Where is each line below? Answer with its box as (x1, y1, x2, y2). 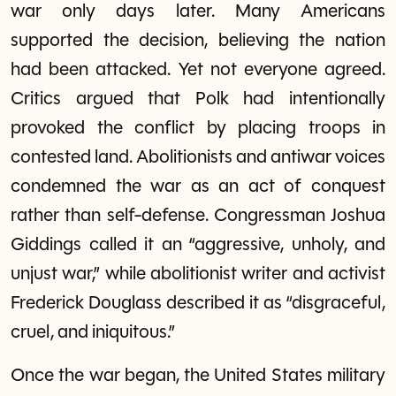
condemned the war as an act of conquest (11, 177, 385, 196)
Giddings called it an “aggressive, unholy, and (11, 235, 385, 255)
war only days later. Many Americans (11, 2, 385, 21)
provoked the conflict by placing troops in (11, 118, 385, 138)
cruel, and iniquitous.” (11, 323, 175, 342)
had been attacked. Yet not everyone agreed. (11, 60, 385, 80)
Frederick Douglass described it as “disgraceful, (11, 293, 385, 313)
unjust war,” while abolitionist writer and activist (11, 264, 385, 284)
